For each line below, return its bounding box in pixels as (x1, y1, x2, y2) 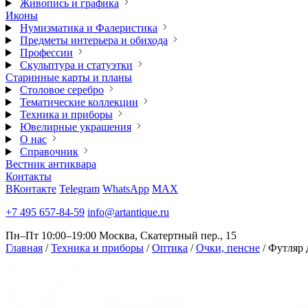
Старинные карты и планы (5, 71, 132, 83)
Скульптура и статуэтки (19, 59, 133, 71)
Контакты (5, 170, 52, 182)
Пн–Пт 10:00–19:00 (5, 230, 96, 241)
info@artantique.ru (87, 206, 169, 218)
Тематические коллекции (19, 96, 138, 108)
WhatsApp (102, 183, 149, 195)
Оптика (152, 242, 188, 254)
